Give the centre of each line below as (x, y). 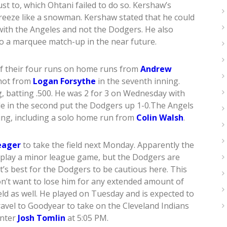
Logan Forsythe (64, 81)
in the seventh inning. (138, 81)
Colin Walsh (160, 118)
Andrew (156, 69)
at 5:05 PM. (87, 218)
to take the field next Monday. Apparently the (107, 145)
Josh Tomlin (42, 218)
